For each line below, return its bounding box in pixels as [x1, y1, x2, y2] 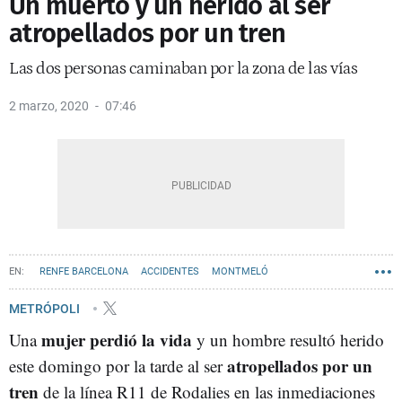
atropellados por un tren [9, 18, 285, 49]
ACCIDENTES [141, 266, 199, 277]
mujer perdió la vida [41, 328, 192, 352]
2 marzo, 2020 [9, 99, 89, 113]
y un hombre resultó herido [192, 328, 384, 351]
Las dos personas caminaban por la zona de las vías [9, 59, 357, 78]
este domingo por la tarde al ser [9, 354, 227, 377]
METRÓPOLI [9, 301, 83, 316]
